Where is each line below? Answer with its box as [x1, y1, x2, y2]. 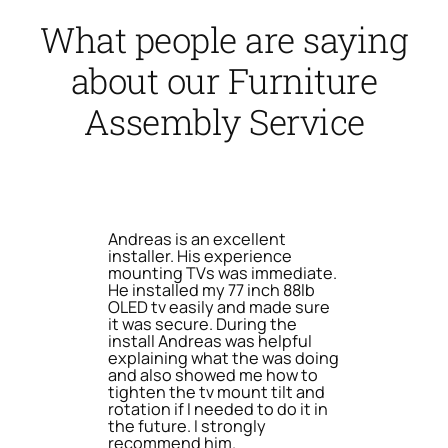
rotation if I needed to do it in [108, 397, 328, 420]
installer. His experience [108, 244, 292, 267]
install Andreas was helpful [108, 329, 312, 352]
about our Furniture [70, 57, 378, 104]
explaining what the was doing [108, 346, 339, 369]
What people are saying [40, 16, 408, 63]
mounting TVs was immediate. [108, 261, 337, 284]
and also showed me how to [108, 363, 318, 386]
